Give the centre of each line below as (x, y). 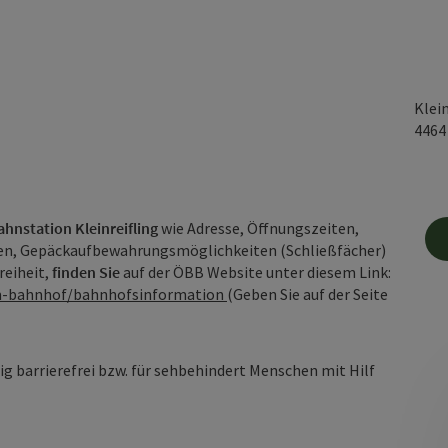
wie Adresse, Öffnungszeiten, (260, 228)
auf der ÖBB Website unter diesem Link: (257, 272)
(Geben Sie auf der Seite (307, 294)
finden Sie (87, 272)
